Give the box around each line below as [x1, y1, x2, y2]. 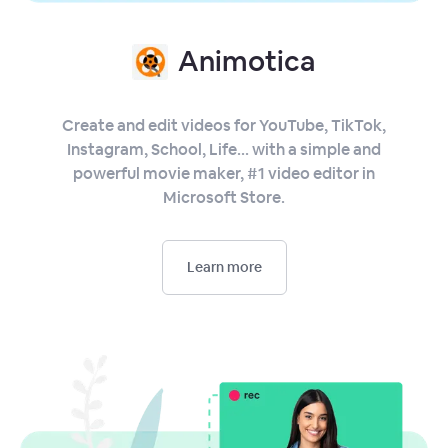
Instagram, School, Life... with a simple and [67, 139, 381, 160]
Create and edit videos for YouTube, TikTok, [62, 115, 386, 136]
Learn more [186, 258, 262, 276]
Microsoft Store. [163, 187, 285, 208]
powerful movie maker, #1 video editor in [73, 163, 375, 184]
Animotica [178, 43, 316, 79]
